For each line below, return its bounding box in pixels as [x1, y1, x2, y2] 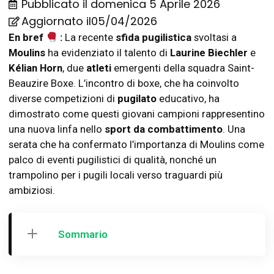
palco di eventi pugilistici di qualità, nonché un [9, 154, 217, 166]
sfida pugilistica [116, 31, 192, 43]
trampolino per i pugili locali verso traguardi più [9, 169, 223, 181]
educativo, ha [157, 92, 220, 105]
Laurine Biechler [170, 46, 248, 59]
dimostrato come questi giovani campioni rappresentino [9, 108, 265, 120]
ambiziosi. [9, 184, 55, 196]
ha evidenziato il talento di [45, 46, 170, 59]
